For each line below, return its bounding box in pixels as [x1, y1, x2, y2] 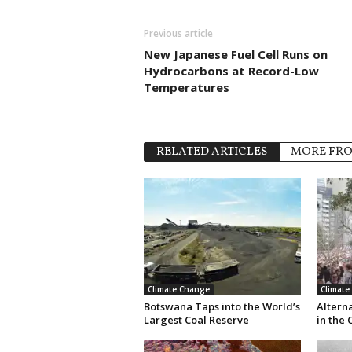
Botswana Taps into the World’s [143, 299, 300, 313]
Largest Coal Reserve [143, 312, 249, 327]
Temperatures [143, 79, 229, 95]
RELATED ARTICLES [156, 143, 267, 160]
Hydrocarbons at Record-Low [143, 62, 319, 79]
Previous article [143, 26, 213, 40]
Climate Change [147, 283, 210, 295]
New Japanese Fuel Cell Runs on [143, 46, 328, 62]
